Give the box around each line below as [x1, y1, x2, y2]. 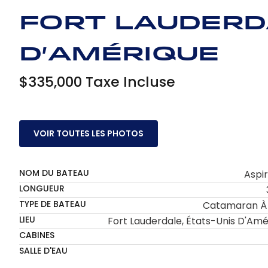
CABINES [19, 229, 54, 241]
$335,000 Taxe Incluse [19, 72, 175, 92]
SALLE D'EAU [19, 244, 68, 257]
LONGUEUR [19, 182, 65, 194]
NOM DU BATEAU [19, 166, 89, 179]
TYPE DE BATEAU [19, 197, 86, 210]
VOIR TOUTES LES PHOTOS [33, 127, 144, 139]
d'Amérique [19, 45, 220, 65]
